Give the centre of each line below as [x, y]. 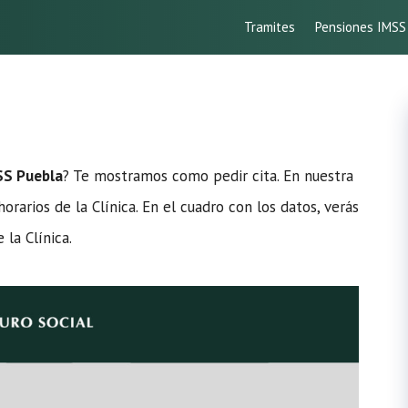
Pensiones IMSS [361, 27]
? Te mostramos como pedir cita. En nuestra [208, 176]
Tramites [270, 27]
